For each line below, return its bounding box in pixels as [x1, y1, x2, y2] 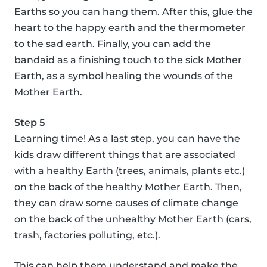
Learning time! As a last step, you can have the [14, 132, 240, 144]
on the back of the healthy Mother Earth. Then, [14, 181, 242, 193]
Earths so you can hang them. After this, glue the [14, 5, 253, 17]
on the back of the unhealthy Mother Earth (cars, [14, 213, 252, 225]
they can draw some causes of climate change [14, 197, 238, 209]
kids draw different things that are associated [14, 148, 235, 160]
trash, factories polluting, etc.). [14, 229, 160, 241]
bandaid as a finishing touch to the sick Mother [14, 54, 242, 66]
